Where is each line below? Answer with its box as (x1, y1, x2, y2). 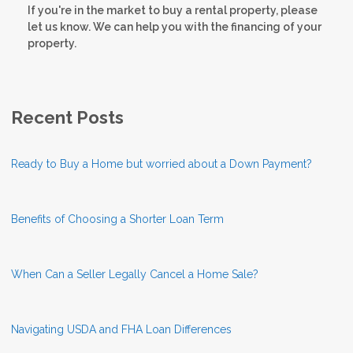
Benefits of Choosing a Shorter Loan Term (11, 213, 224, 226)
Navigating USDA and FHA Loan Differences (11, 323, 232, 336)
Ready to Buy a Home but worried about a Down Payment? (11, 158, 312, 171)
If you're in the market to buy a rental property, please (28, 4, 318, 17)
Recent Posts (11, 107, 124, 128)
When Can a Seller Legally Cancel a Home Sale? (11, 268, 258, 281)
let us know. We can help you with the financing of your (28, 20, 321, 34)
